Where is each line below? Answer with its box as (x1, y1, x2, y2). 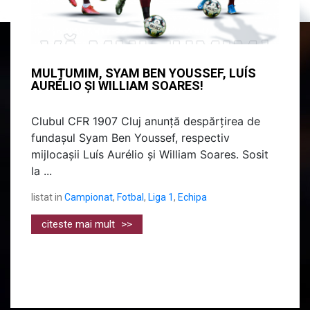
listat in (31, 192, 62, 203)
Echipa (178, 192, 207, 203)
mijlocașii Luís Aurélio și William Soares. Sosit (31, 147, 268, 162)
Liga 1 (148, 192, 174, 203)
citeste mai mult (42, 218, 118, 231)
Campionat (64, 192, 113, 203)
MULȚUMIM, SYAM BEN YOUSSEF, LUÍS (31, 66, 256, 81)
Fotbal (117, 192, 144, 203)
